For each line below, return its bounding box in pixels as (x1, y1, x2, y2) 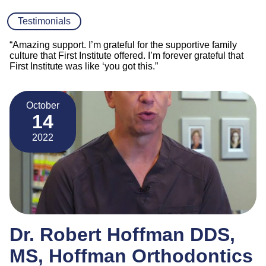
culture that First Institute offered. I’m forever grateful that (9, 50, 243, 61)
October (26, 100, 59, 110)
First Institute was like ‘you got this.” (9, 61, 158, 71)
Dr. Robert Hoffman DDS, (9, 223, 235, 245)
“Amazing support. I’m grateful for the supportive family (9, 39, 237, 50)
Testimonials (18, 15, 71, 26)
